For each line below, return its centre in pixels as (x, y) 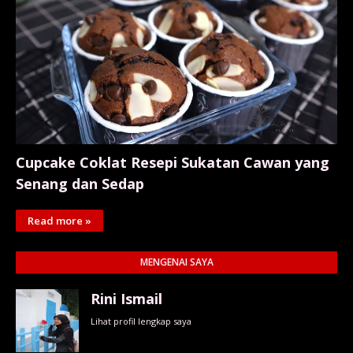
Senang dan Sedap (80, 184)
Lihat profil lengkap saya (141, 321)
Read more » (59, 221)
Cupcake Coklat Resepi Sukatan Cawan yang (173, 163)
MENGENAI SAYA (176, 262)
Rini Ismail (126, 299)
